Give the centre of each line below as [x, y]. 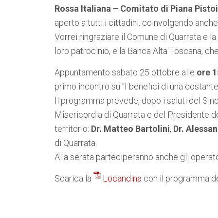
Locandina [122, 178]
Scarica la [74, 178]
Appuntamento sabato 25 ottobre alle [126, 72]
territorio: [73, 129]
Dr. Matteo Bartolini [130, 129]
